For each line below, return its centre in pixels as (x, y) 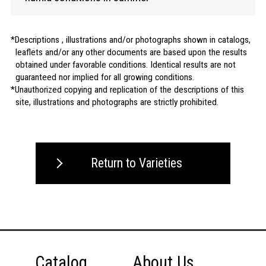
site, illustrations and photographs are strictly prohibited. (117, 102)
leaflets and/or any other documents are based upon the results (131, 53)
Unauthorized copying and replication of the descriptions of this (129, 90)
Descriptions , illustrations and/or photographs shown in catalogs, (132, 40)
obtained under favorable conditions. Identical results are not (125, 65)
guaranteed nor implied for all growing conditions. (104, 77)
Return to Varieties (136, 163)
